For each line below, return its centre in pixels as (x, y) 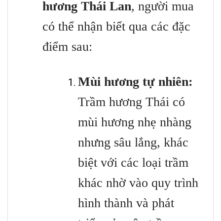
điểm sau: (67, 47)
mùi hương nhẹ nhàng (135, 122)
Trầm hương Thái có (131, 102)
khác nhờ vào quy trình (138, 183)
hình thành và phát (126, 203)
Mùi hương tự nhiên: (135, 82)
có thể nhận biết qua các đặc (116, 27)
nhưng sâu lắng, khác (133, 143)
